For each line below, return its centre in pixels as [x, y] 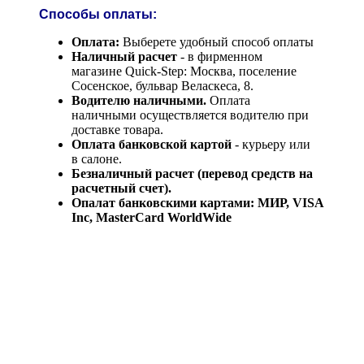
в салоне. [97, 158]
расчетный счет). [121, 188]
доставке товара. [117, 129]
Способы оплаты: [98, 14]
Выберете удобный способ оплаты [217, 41]
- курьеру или [271, 144]
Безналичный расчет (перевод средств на [192, 173]
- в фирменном [220, 56]
